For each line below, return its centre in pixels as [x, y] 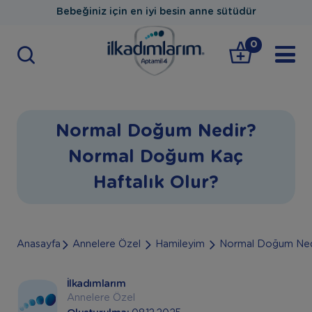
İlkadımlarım [96, 284]
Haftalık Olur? [156, 182]
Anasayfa [38, 244]
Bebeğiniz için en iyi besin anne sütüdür [156, 12]
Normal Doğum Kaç [156, 157]
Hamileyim [180, 244]
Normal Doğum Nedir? [156, 131]
